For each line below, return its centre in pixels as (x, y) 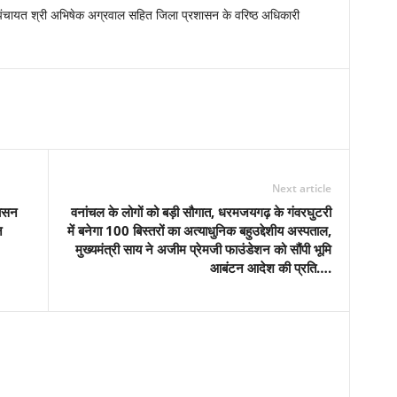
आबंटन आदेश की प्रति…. (270, 268)
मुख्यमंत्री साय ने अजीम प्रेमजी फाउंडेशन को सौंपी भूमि (203, 249)
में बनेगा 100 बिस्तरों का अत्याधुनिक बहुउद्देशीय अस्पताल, (199, 230)
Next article (301, 188)
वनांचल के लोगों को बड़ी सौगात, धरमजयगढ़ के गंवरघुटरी (201, 212)
